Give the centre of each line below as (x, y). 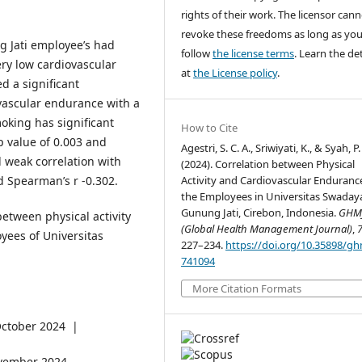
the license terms (254, 54)
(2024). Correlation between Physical (268, 164)
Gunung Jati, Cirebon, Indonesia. (260, 213)
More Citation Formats (247, 289)
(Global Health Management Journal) (267, 229)
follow (197, 54)
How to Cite (210, 128)
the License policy (236, 73)
